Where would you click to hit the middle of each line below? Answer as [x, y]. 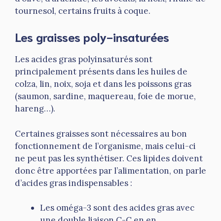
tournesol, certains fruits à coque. [83, 11]
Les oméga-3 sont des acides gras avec [117, 208]
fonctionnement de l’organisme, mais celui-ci [105, 146]
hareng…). [35, 109]
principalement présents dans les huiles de [101, 72]
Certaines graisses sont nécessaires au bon [101, 133]
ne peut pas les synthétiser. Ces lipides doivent [109, 158]
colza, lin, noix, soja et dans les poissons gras [103, 84]
